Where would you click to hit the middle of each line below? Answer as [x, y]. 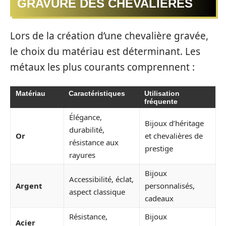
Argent [29, 186]
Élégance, [86, 117]
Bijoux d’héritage [174, 123]
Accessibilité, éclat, [101, 179]
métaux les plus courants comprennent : [102, 67]
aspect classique [97, 192]
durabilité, [87, 130]
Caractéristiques [97, 94]
